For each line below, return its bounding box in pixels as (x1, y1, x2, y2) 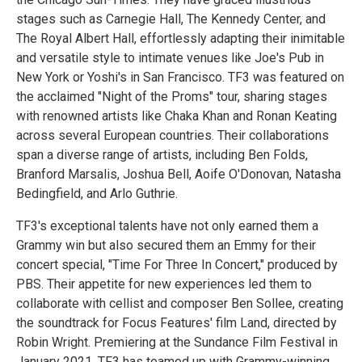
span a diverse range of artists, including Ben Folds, (16, 147, 308, 163)
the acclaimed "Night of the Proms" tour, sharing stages (16, 89, 327, 105)
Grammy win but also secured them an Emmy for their (16, 238, 316, 254)
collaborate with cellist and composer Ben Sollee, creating (16, 296, 343, 312)
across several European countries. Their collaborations (16, 128, 329, 144)
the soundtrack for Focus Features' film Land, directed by (16, 315, 337, 331)
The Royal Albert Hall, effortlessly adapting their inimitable (16, 31, 345, 47)
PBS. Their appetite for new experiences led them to (16, 276, 312, 293)
